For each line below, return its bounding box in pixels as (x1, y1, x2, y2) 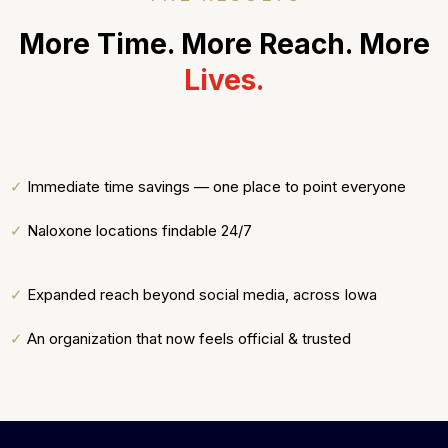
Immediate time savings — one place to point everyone (27, 177, 406, 197)
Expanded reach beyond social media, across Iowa (27, 285, 377, 305)
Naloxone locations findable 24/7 (27, 221, 252, 241)
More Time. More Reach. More (18, 27, 430, 62)
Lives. (184, 63, 264, 98)
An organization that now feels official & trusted (27, 329, 351, 349)
